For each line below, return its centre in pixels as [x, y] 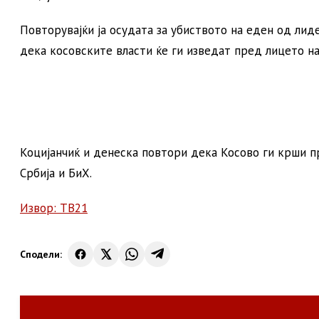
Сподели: [41, 254]
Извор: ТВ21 [54, 208]
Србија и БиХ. [56, 173]
